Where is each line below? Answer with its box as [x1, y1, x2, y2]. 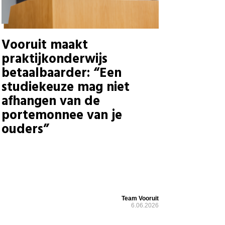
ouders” [1, 120, 49, 141]
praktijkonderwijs [1, 49, 107, 70]
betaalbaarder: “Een [1, 63, 122, 84]
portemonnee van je [1, 105, 122, 127]
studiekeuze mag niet [1, 77, 130, 98]
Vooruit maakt [1, 35, 88, 56]
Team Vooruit [121, 194, 159, 202]
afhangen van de [1, 91, 100, 113]
